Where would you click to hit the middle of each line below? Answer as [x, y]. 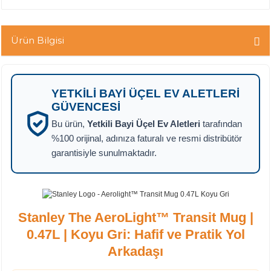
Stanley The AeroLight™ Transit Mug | [135, 217]
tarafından [221, 124]
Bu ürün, [69, 124]
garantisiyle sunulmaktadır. [104, 153]
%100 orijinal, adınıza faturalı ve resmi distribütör [147, 138]
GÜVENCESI [86, 107]
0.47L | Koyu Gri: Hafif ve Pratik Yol [135, 234]
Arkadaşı [135, 251]
